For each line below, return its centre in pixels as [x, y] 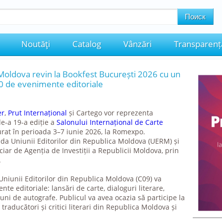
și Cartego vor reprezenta [110, 113]
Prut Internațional [37, 113]
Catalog [86, 44]
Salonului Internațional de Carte [110, 122]
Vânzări [137, 44]
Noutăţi [35, 44]
